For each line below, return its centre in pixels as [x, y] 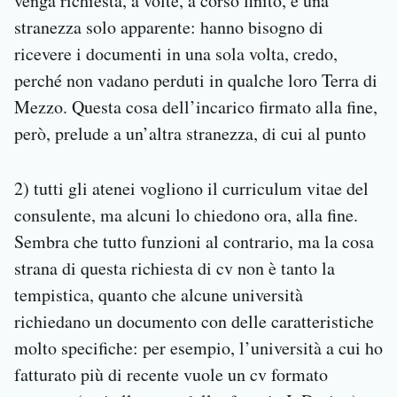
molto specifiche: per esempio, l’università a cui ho [198, 348]
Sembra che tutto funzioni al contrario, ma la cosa [194, 242]
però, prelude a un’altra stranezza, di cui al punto [190, 134]
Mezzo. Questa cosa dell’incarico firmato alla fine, [196, 107]
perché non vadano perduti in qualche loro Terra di [196, 81]
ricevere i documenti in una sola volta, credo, [176, 54]
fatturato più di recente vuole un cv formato [171, 375]
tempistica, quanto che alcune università [159, 295]
